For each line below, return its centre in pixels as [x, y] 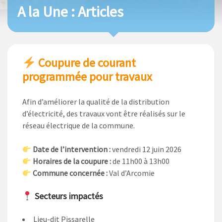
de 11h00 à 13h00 [140, 161]
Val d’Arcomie [131, 173]
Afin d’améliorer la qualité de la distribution [96, 102]
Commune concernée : [70, 173]
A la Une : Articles [70, 12]
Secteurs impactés [68, 196]
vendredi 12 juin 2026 [146, 149]
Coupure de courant [86, 63]
